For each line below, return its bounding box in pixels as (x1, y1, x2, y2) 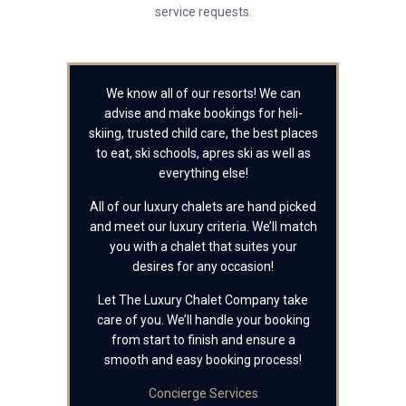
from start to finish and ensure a (111, 333, 295, 347)
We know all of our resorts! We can (105, 86, 301, 101)
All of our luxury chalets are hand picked (90, 199, 316, 214)
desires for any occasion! (132, 259, 274, 274)
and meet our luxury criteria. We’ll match (89, 219, 317, 234)
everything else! (158, 166, 248, 180)
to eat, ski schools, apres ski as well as (95, 146, 311, 160)
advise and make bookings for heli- (103, 106, 303, 121)
